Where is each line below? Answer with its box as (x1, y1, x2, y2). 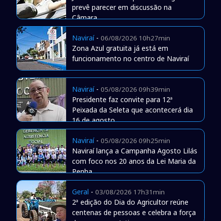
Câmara (72, 12, 97, 22)
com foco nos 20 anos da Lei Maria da (72, 156, 196, 166)
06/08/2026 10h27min (100, 33, 170, 42)
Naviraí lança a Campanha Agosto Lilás (72, 146, 197, 155)
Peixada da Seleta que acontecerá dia (72, 105, 193, 114)
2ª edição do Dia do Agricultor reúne (72, 197, 188, 207)
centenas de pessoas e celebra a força (72, 207, 196, 217)
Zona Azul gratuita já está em (72, 43, 168, 53)
